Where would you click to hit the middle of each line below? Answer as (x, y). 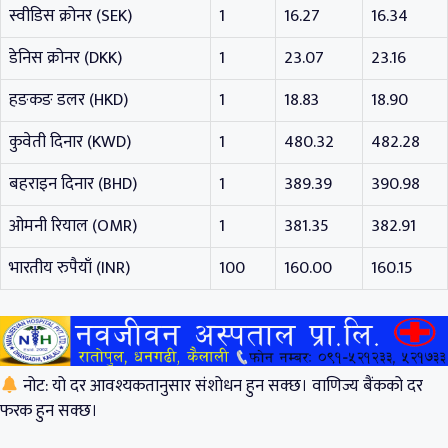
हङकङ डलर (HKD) (68, 100)
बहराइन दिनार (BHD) (73, 184)
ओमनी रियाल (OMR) (73, 226)
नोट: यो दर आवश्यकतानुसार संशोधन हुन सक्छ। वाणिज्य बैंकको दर (221, 386)
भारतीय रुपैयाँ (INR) (69, 268)
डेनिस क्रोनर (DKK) (65, 58)
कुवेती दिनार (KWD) (70, 142)
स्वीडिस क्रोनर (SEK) (70, 16)
